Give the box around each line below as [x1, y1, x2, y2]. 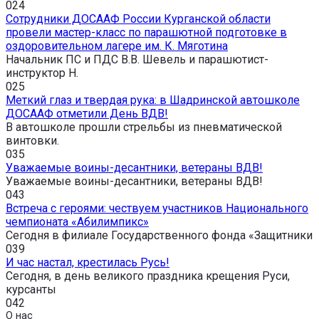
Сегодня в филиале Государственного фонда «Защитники [6, 229, 313, 243]
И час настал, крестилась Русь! [6, 256, 169, 270]
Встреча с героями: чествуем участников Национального [6, 202, 308, 216]
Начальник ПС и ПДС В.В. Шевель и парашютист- [6, 53, 268, 67]
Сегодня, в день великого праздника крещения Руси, [6, 269, 290, 283]
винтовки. [6, 134, 59, 148]
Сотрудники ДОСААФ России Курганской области [6, 12, 271, 26]
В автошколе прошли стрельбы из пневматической [6, 120, 282, 135]
